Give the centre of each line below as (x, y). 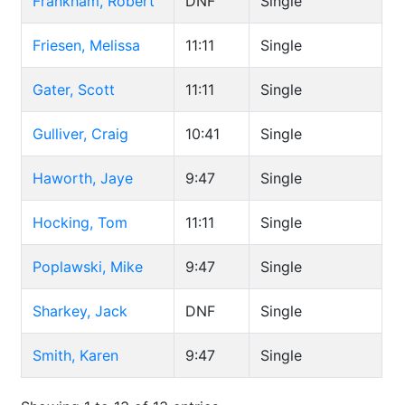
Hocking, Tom (80, 222)
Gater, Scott (74, 89)
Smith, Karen (75, 355)
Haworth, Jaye (83, 178)
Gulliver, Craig (80, 134)
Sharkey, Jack (80, 311)
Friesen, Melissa (86, 45)
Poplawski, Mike (88, 267)
